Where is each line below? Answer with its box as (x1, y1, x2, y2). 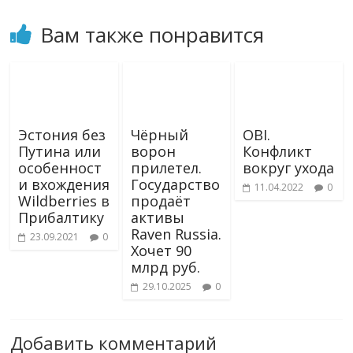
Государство (130, 174, 220, 194)
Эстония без (18, 124, 106, 144)
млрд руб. (130, 257, 200, 277)
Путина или (18, 141, 102, 161)
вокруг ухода (242, 158, 334, 177)
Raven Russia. (130, 224, 221, 243)
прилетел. (130, 158, 202, 177)
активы (130, 207, 184, 227)
